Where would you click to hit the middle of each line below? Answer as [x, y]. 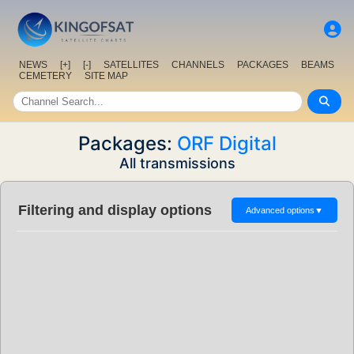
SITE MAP [106, 76]
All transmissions [177, 164]
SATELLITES [131, 65]
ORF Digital [226, 144]
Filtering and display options [115, 210]
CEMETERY [45, 76]
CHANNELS [198, 65]
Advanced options [280, 211]
